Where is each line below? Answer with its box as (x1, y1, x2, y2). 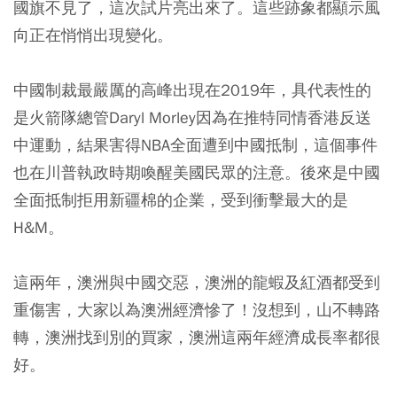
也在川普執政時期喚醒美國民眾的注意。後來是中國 (13, 161, 380, 183)
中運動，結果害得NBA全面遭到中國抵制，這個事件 (13, 134, 378, 155)
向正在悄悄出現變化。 (13, 24, 173, 45)
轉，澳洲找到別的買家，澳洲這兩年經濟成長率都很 (13, 326, 380, 347)
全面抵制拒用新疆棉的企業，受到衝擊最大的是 (13, 189, 348, 210)
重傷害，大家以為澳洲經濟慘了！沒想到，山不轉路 (13, 299, 380, 320)
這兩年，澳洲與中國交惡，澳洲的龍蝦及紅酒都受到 (13, 271, 380, 292)
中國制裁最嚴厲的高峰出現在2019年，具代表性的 (13, 79, 371, 100)
